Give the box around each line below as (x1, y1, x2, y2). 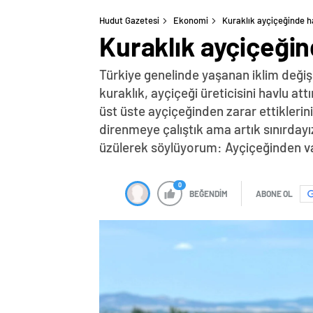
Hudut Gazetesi (99, 15, 159, 26)
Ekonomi (173, 15, 208, 26)
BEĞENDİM (189, 189, 228, 198)
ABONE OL (256, 189, 293, 198)
